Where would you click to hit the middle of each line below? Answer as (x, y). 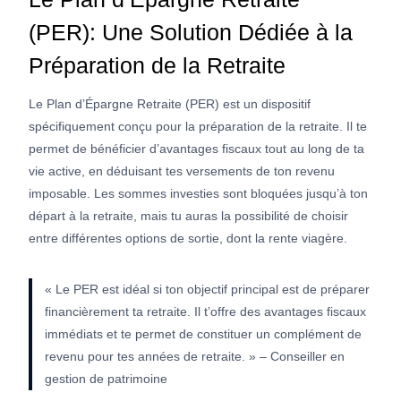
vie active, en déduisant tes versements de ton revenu (182, 171)
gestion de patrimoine (106, 379)
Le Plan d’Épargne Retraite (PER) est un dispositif (170, 104)
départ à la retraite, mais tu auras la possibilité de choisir (188, 216)
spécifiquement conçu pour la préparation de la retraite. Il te (198, 127)
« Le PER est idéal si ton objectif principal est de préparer (207, 290)
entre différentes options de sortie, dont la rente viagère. (188, 239)
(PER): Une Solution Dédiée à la (191, 32)
